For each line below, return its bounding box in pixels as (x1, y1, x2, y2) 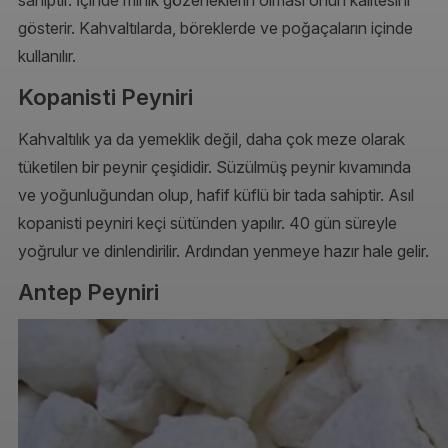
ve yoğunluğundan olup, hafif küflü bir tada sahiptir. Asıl (18, 184, 414, 205)
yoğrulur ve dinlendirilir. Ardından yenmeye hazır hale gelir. (18, 240, 429, 261)
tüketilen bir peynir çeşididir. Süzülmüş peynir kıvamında (18, 156, 411, 177)
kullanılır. (18, 45, 76, 66)
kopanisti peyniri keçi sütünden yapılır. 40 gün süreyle (18, 212, 397, 233)
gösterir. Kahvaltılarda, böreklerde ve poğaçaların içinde (18, 17, 413, 38)
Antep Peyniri (18, 277, 159, 305)
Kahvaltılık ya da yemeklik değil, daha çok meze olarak (18, 128, 405, 149)
